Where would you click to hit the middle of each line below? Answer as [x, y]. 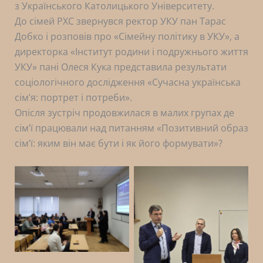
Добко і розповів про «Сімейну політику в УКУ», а [127, 36]
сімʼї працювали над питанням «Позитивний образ [131, 128]
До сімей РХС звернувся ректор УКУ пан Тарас [120, 21]
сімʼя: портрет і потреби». [73, 97]
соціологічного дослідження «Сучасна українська [127, 82]
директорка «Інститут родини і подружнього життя [131, 52]
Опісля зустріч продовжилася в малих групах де [124, 113]
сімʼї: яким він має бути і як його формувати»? [118, 143]
